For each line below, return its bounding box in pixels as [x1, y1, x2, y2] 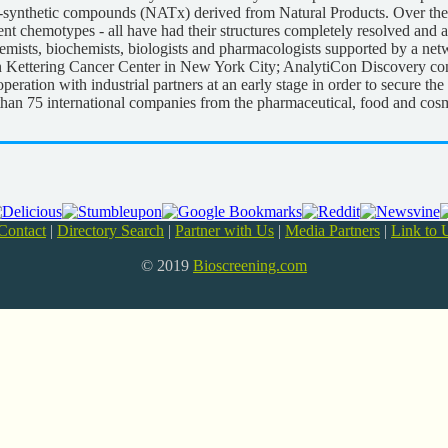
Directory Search [57, 222, 164, 239]
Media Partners [285, 222, 380, 239]
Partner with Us [175, 222, 274, 239]
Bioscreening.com [193, 257, 307, 274]
